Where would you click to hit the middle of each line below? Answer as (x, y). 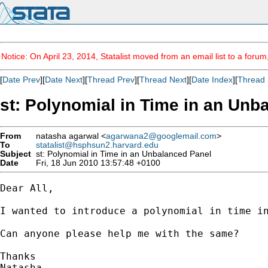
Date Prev (21, 80)
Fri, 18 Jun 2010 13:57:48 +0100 (96, 163)
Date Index (212, 80)
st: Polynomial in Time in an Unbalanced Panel (121, 154)
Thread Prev (111, 80)
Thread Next (163, 80)
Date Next (64, 80)
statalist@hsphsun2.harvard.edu (97, 145)
